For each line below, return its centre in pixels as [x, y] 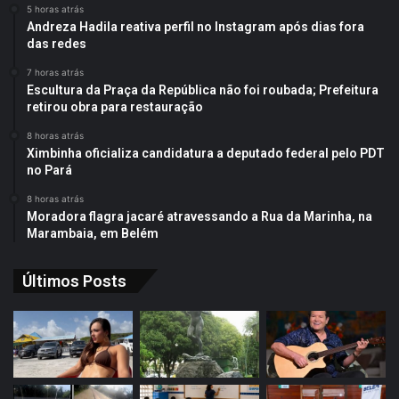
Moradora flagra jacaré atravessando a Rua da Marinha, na [199, 216]
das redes [57, 43]
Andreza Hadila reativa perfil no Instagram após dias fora [195, 26]
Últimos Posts [74, 281]
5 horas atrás [55, 8]
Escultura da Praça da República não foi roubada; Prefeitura [203, 90]
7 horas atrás [55, 72]
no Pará [49, 170]
